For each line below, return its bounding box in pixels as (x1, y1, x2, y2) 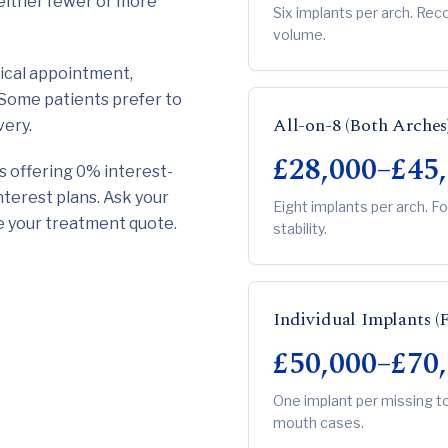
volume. (273, 26, 326, 43)
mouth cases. (273, 414, 364, 431)
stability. (273, 220, 327, 237)
